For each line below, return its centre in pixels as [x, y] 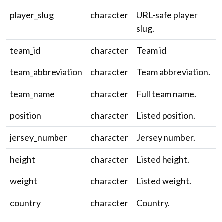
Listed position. [166, 115]
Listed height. [163, 159]
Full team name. [166, 94]
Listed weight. [164, 181]
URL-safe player [167, 15]
